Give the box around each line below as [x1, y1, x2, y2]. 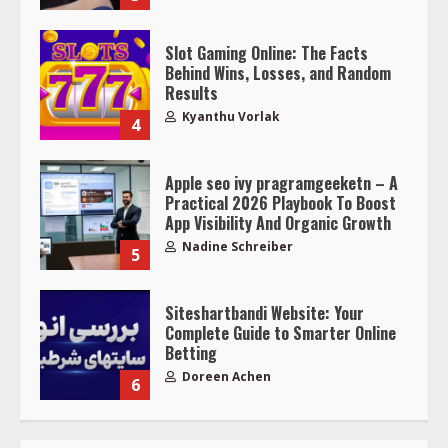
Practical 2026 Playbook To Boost [165, 191, 396, 216]
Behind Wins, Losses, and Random [165, 61, 391, 86]
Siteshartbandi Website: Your [165, 301, 364, 326]
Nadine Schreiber [179, 238, 293, 256]
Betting [165, 341, 217, 366]
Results [165, 81, 218, 106]
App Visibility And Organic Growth [165, 211, 391, 236]
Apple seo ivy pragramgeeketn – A [165, 171, 398, 196]
